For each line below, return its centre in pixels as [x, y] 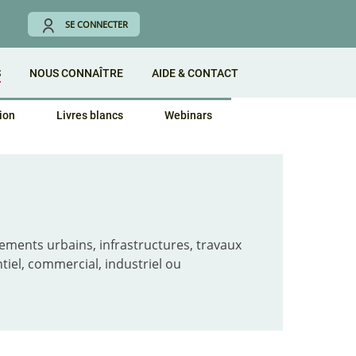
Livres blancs [90, 115]
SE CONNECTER [97, 25]
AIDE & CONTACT [195, 73]
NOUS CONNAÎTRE [76, 73]
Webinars [188, 115]
